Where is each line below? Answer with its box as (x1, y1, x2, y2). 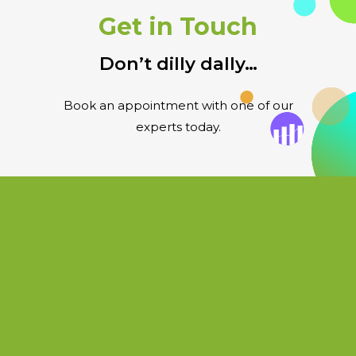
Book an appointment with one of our (63, 97, 293, 113)
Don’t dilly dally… (99, 52, 257, 75)
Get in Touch (99, 12, 257, 41)
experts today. (135, 118, 221, 134)
